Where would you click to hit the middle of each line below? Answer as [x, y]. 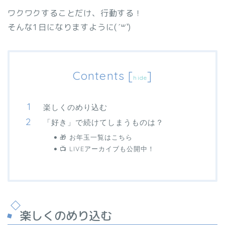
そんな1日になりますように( [63, 27]
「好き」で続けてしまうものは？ [103, 123]
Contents [99, 76]
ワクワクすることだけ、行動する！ [75, 13]
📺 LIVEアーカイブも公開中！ [107, 149]
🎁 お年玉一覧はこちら [96, 137]
